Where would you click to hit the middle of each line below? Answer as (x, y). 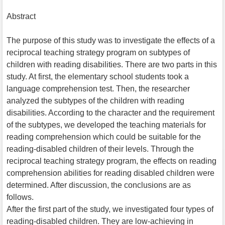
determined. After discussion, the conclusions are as (99, 185)
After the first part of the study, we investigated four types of (110, 209)
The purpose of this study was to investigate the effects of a (111, 40)
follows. (20, 197)
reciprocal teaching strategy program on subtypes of (98, 52)
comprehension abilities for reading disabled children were (110, 173)
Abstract (21, 16)
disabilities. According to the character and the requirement (110, 113)
